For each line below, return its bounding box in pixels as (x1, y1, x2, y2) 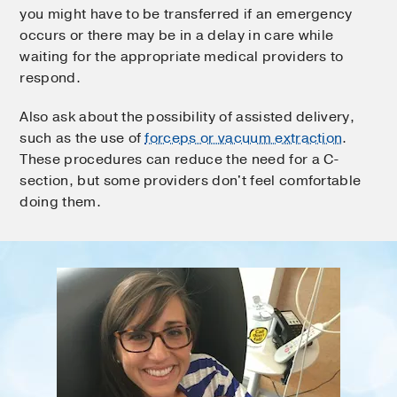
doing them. (19, 191, 101, 212)
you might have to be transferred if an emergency (19, 4, 353, 24)
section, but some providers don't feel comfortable (19, 170, 362, 191)
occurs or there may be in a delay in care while (19, 25, 334, 45)
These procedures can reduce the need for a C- (19, 149, 340, 169)
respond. (19, 67, 81, 88)
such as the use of (19, 128, 145, 148)
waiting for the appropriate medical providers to (19, 46, 344, 66)
